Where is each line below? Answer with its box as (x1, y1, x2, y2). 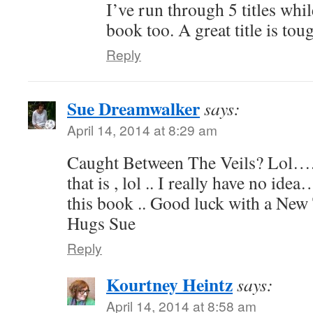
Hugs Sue (67, 211, 136, 235)
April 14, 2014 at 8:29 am (67, 120, 217, 139)
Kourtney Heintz (106, 271, 233, 298)
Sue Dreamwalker (67, 95, 200, 122)
